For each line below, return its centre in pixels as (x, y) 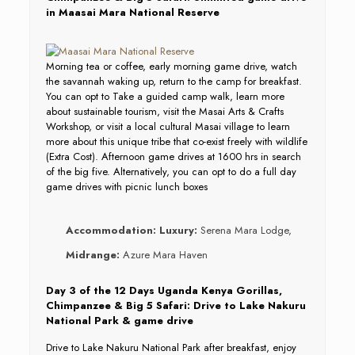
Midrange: (94, 255)
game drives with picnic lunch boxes (126, 187)
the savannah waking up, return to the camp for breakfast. (174, 81)
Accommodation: (112, 230)
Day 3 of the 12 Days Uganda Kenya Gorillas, (164, 290)
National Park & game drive (119, 321)
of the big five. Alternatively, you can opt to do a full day (171, 172)
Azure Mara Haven (165, 255)
